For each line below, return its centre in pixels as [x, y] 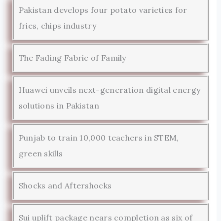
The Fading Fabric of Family [72, 57]
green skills [41, 153]
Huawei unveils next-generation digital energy [110, 90]
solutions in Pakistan [59, 105]
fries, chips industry [57, 25]
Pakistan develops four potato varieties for [103, 10]
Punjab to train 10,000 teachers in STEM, [99, 137]
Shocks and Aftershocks [65, 185]
